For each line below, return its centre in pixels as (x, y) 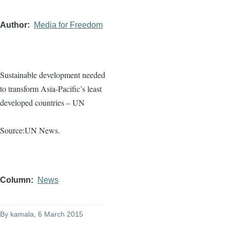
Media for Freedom (68, 25)
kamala (22, 214)
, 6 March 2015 (59, 214)
